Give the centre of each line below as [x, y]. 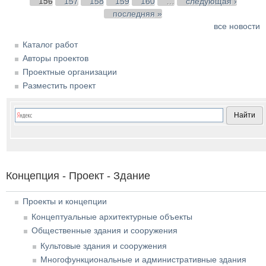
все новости [237, 26]
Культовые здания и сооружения [104, 246]
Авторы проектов [56, 58]
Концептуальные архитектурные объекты [112, 217]
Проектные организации [70, 72]
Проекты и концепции [65, 202]
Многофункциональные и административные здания [143, 260]
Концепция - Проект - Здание [78, 176]
